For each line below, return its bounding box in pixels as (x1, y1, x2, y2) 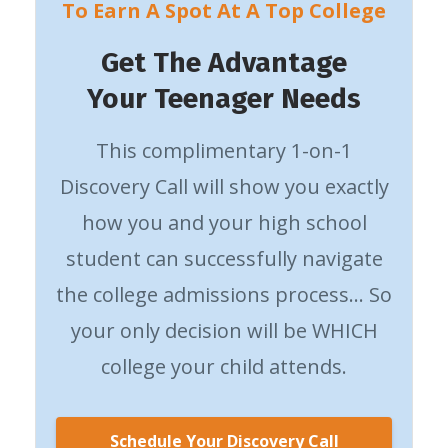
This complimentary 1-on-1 (96, 136, 352, 164)
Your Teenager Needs (87, 81, 361, 115)
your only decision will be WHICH (70, 316, 378, 344)
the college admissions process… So (56, 280, 392, 308)
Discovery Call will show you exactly (59, 172, 389, 200)
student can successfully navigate (65, 244, 383, 272)
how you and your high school (81, 208, 367, 236)
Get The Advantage (101, 45, 347, 79)
